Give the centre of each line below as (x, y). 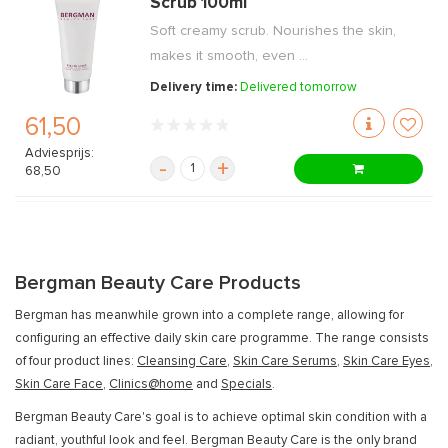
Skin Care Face (59, 384)
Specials (246, 384)
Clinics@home (151, 384)
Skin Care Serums (285, 361)
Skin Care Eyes (386, 361)
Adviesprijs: (59, 154)
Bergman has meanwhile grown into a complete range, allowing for (209, 315)
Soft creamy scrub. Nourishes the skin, (273, 31)
